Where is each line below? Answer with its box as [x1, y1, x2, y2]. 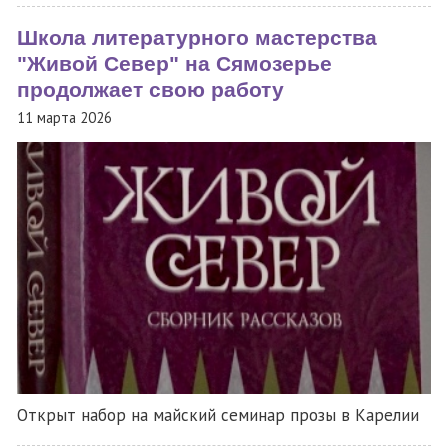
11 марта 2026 [17, 108, 112, 127]
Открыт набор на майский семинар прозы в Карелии [17, 403, 419, 426]
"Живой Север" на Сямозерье [17, 51, 332, 76]
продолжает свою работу [17, 77, 284, 102]
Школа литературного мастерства [17, 25, 377, 50]
